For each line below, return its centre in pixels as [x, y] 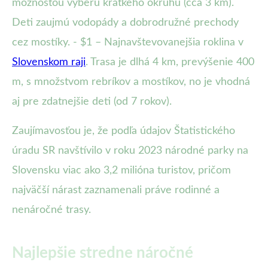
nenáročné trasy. [51, 210]
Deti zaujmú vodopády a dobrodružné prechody [125, 23]
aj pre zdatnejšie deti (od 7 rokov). [92, 102]
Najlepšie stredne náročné [103, 253]
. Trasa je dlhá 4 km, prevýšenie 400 [170, 63]
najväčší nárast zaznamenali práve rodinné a [116, 191]
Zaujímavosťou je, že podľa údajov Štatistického [124, 131]
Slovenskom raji [49, 63]
